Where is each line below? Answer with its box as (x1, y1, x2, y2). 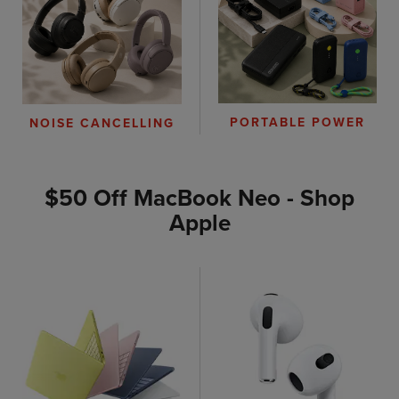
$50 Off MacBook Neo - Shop (45, 184, 354, 213)
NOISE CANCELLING (29, 116, 175, 132)
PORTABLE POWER (230, 115, 365, 131)
